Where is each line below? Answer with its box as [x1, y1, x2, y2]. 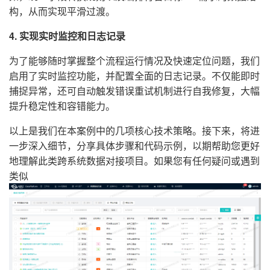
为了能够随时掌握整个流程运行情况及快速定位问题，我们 [9, 54, 260, 67]
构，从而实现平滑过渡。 [9, 4, 115, 18]
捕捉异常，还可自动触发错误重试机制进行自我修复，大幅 [9, 84, 260, 98]
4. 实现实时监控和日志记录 [9, 29, 125, 43]
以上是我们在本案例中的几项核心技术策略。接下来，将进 [9, 124, 260, 137]
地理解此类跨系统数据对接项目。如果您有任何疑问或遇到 [9, 154, 260, 168]
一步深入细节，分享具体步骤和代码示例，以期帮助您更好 [9, 139, 260, 152]
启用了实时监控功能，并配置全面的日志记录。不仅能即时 [9, 69, 260, 83]
